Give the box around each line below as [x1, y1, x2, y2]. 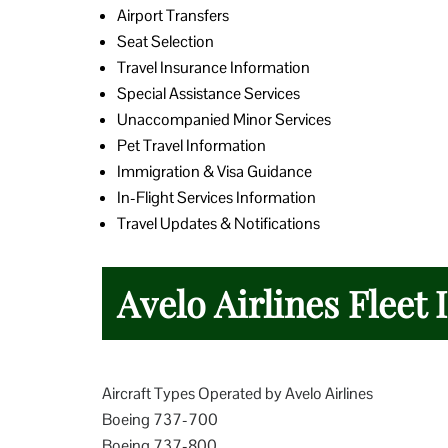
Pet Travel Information [117, 134, 266, 156]
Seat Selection [117, 30, 214, 52]
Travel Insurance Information [117, 56, 310, 78]
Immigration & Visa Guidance [117, 160, 312, 182]
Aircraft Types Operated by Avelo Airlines [102, 382, 373, 404]
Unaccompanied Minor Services [117, 108, 331, 130]
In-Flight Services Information [117, 186, 316, 208]
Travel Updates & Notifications [117, 212, 320, 234]
